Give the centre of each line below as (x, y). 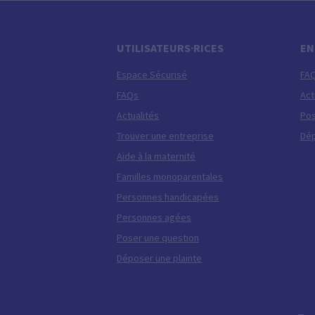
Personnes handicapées (168, 197)
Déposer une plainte (160, 258)
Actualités (138, 115)
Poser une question (158, 238)
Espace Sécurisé (152, 75)
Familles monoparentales (170, 176)
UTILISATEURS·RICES (171, 48)
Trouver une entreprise (166, 136)
